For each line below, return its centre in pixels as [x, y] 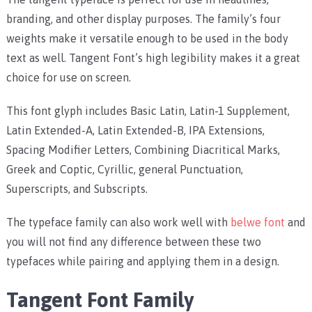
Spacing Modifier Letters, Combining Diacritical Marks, [143, 150]
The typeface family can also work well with [118, 223]
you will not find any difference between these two [133, 242]
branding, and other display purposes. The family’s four [143, 19]
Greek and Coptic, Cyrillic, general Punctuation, [124, 170]
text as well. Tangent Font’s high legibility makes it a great [153, 58]
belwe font [257, 223]
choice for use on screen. [68, 78]
